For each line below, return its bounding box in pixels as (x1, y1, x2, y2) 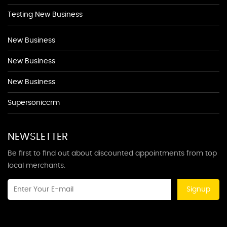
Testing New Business (8, 11, 83, 18)
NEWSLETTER (8, 132, 68, 142)
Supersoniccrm (8, 99, 60, 106)
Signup (186, 186, 210, 193)
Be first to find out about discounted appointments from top (8, 150, 217, 157)
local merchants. (8, 162, 65, 169)
